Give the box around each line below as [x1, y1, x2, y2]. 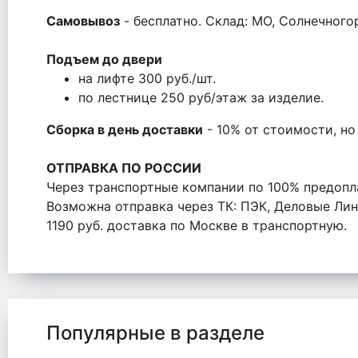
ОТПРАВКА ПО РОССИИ [46, 160, 201, 176]
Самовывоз [46, 13, 120, 29]
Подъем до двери [46, 51, 162, 67]
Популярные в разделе [46, 321, 265, 344]
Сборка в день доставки [46, 121, 203, 137]
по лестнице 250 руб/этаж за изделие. [78, 89, 324, 105]
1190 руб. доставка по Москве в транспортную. [46, 217, 347, 233]
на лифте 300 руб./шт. [78, 70, 216, 86]
